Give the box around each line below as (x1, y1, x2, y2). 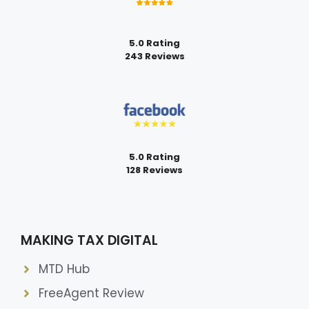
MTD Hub (38, 261, 90, 278)
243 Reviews (124, 50, 185, 63)
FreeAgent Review (38, 285, 144, 302)
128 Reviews (126, 163, 183, 177)
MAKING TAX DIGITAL (21, 231, 158, 250)
